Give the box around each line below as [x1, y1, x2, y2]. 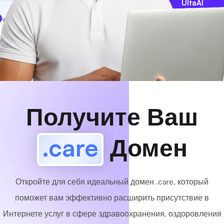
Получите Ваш [26, 101, 198, 131]
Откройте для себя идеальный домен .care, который [15, 176, 208, 186]
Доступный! [64, 14, 99, 22]
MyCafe [18, 14, 44, 23]
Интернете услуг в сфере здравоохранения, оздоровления [2, 208, 221, 218]
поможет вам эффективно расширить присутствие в [15, 192, 209, 202]
